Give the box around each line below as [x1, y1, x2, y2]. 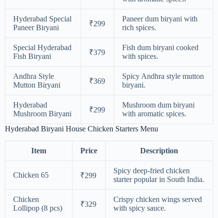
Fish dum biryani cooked [122, 43, 199, 52]
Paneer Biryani [13, 23, 59, 32]
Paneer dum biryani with [122, 15, 198, 23]
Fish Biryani [13, 52, 51, 61]
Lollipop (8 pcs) [13, 204, 62, 213]
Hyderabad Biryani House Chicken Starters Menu [5, 125, 158, 133]
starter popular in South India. [113, 175, 204, 184]
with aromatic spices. [122, 109, 186, 118]
